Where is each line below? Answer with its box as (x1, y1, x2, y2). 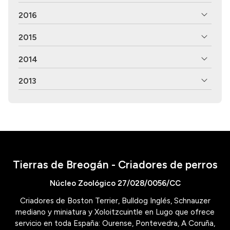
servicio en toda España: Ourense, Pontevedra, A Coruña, (15, 219, 215, 228)
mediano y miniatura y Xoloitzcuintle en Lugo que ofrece (15, 207, 215, 217)
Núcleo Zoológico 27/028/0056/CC (49, 179, 181, 188)
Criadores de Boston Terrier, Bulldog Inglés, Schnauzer (20, 196, 210, 206)
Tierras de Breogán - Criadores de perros (12, 158, 218, 171)
